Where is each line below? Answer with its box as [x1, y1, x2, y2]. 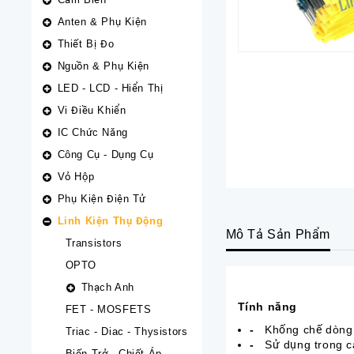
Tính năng [237, 300, 297, 313]
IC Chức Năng [57, 126, 128, 138]
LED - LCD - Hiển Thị [57, 82, 164, 94]
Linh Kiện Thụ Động [57, 215, 164, 227]
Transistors [65, 237, 122, 249]
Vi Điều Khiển [57, 104, 126, 116]
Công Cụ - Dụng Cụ [57, 149, 154, 160]
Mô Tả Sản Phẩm [225, 228, 330, 241]
